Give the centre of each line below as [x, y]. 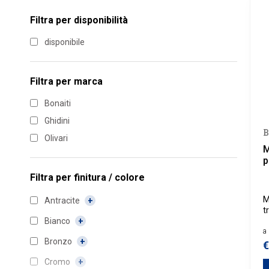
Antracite [63, 200]
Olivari [56, 138]
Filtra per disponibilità [79, 20]
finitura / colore [109, 178]
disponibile [65, 42]
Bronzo [59, 241]
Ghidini [57, 120]
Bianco [58, 221]
